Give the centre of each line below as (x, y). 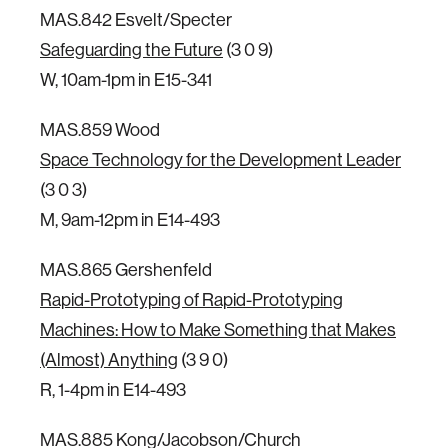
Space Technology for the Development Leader (220, 159)
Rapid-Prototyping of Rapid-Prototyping (191, 299)
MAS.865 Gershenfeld (126, 269)
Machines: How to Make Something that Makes (218, 329)
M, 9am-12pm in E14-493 (130, 219)
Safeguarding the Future (131, 49)
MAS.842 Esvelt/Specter (136, 19)
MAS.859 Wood (100, 129)
